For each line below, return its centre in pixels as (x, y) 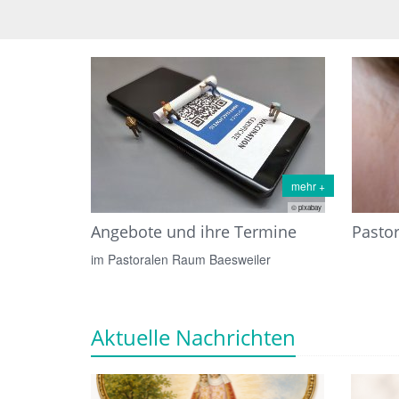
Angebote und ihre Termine (194, 231)
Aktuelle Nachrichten (193, 337)
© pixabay (306, 207)
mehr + (308, 185)
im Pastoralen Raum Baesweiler (181, 259)
